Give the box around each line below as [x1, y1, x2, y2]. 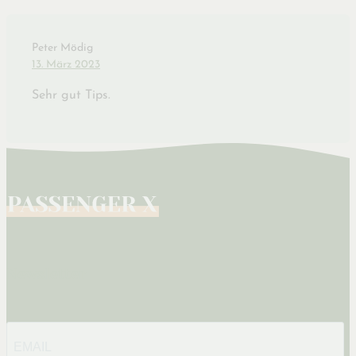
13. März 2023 [32, 59, 100, 72]
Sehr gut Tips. [32, 89, 110, 103]
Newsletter [6, 265, 86, 283]
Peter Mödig [32, 42, 93, 55]
